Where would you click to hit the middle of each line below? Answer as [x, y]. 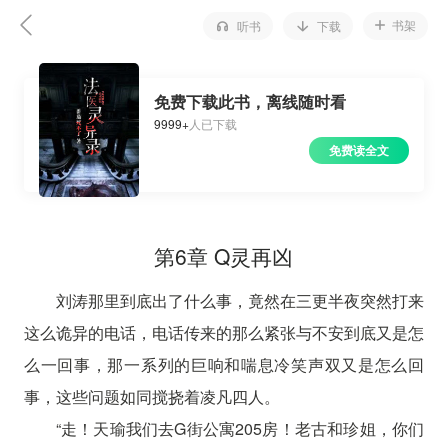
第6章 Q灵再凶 [224, 256]
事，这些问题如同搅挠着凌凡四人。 [151, 396]
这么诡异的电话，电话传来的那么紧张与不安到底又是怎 [224, 332]
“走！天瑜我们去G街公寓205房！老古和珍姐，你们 [240, 428]
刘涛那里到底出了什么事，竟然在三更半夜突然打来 [240, 300]
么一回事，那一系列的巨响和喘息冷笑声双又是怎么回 [224, 364]
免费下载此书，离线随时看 [250, 101]
